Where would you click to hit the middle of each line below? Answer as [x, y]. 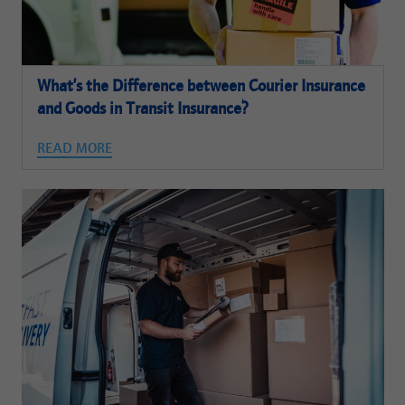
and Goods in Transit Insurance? [143, 110]
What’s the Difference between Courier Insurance [202, 88]
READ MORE [75, 150]
